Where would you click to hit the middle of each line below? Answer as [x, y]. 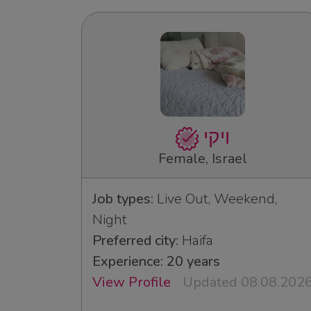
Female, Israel [203, 158]
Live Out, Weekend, [215, 199]
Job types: [123, 199]
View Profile [132, 282]
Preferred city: [135, 240]
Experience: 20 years [156, 261]
